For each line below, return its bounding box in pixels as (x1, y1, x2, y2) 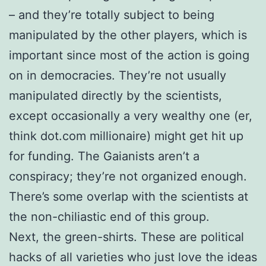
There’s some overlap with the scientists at (9, 189, 248, 204)
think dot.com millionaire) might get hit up (9, 128, 243, 143)
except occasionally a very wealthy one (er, (9, 108, 252, 123)
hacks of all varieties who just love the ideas (9, 249, 257, 264)
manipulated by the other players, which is (9, 27, 247, 42)
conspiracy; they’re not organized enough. (9, 169, 247, 183)
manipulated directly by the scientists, (9, 88, 222, 103)
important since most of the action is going (9, 47, 249, 62)
